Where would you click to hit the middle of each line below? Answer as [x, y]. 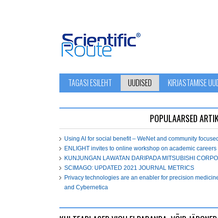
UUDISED [140, 83]
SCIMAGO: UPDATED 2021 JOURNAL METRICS [129, 168]
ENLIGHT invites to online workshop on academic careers [140, 148]
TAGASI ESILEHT [90, 83]
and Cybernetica [86, 187]
